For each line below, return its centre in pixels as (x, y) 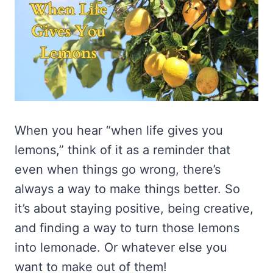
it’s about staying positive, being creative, (134, 208)
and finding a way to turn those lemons (127, 228)
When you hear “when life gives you (119, 130)
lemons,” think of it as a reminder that (122, 150)
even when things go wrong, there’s (118, 169)
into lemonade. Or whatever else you (121, 247)
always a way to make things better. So (127, 189)
